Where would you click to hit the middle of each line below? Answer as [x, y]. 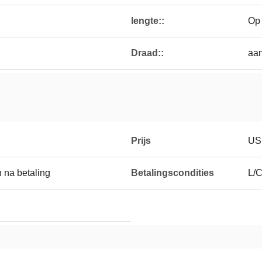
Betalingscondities [173, 173]
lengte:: [148, 21]
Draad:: [147, 53]
